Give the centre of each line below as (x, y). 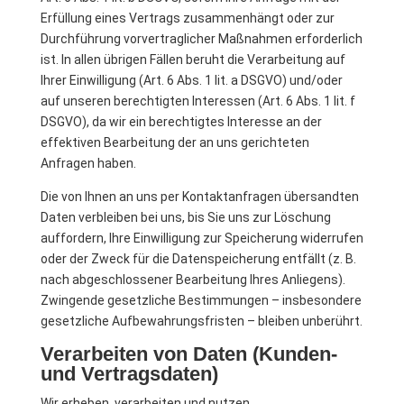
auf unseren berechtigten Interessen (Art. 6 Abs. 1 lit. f (197, 101)
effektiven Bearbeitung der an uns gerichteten (174, 142)
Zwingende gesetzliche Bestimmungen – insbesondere (201, 300)
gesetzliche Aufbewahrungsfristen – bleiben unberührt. (201, 321)
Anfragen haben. (88, 163)
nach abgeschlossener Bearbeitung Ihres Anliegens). (193, 280)
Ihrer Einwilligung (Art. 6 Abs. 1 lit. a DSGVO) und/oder (191, 80)
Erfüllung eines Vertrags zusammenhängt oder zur (187, 18)
